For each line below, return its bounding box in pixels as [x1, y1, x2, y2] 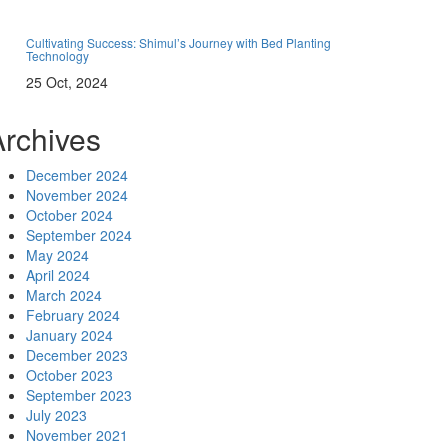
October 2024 [26, 205, 113, 225]
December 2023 [26, 345, 128, 365]
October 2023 [26, 365, 113, 385]
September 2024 [26, 225, 132, 245]
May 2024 [26, 245, 89, 265]
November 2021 [26, 425, 128, 445]
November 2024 [26, 185, 128, 205]
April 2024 [26, 265, 90, 285]
